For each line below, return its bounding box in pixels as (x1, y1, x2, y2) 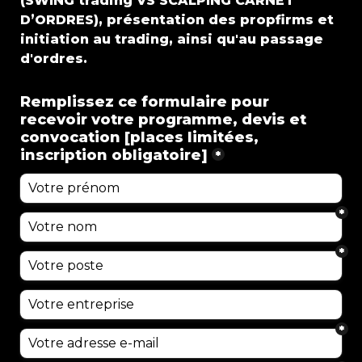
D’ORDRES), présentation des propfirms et (20, 11, 334, 27)
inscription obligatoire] (20, 145, 208, 164)
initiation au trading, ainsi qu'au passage (20, 31, 323, 47)
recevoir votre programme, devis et (20, 110, 306, 128)
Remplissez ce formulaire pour (20, 92, 269, 111)
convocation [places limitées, (20, 128, 259, 146)
